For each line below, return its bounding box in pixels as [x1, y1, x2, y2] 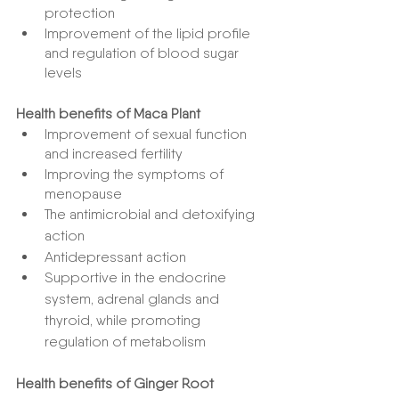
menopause [45, 184, 122, 202]
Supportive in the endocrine [45, 268, 230, 286]
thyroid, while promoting [45, 311, 204, 329]
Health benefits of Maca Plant [16, 104, 200, 122]
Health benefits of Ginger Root [16, 374, 214, 392]
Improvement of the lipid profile [45, 24, 254, 42]
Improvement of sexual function [45, 125, 250, 142]
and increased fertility [45, 144, 183, 162]
